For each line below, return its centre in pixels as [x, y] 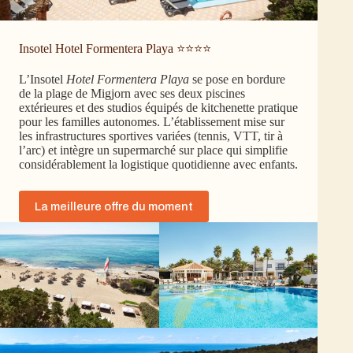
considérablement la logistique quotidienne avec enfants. [158, 164]
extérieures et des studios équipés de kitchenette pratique [158, 107]
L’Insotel [43, 79]
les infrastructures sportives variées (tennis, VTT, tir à [151, 136]
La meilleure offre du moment [114, 206]
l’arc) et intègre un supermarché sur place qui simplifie [153, 150]
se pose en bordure [237, 79]
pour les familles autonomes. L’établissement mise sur [152, 121]
